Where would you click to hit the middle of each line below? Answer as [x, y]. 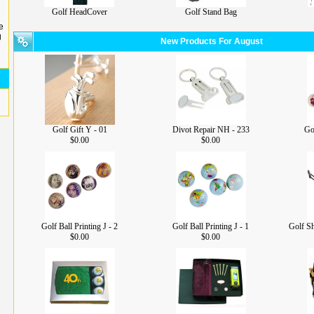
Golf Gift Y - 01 [80, 130]
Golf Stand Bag [211, 12]
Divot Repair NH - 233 [211, 130]
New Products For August [211, 41]
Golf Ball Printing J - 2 [80, 226]
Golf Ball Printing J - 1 [211, 226]
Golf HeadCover [79, 12]
